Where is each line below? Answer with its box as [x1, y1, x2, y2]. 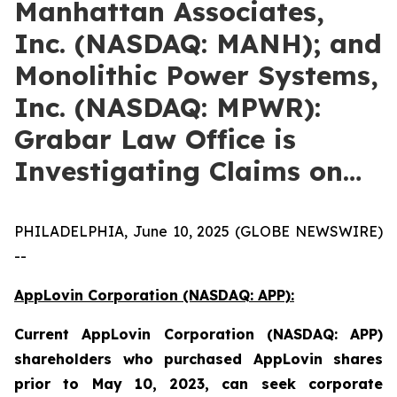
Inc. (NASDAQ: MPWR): [14, 90, 321, 124]
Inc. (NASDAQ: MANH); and [14, 27, 382, 60]
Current [14, 325, 82, 343]
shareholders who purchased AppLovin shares [14, 350, 383, 368]
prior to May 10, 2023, [14, 375, 210, 393]
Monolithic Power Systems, [14, 58, 378, 92]
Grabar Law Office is [14, 122, 296, 156]
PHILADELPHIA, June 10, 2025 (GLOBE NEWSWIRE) [14, 222, 383, 240]
